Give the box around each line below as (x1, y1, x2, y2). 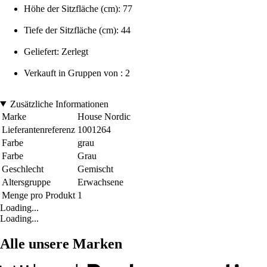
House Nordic (77, 111, 131, 122)
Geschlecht (2, 163, 44, 174)
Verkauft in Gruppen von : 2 (24, 67, 130, 78)
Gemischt (77, 163, 113, 174)
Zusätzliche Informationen (10, 98, 108, 109)
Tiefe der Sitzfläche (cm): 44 (24, 24, 131, 35)
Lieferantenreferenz (2, 124, 75, 135)
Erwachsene (77, 176, 123, 187)
